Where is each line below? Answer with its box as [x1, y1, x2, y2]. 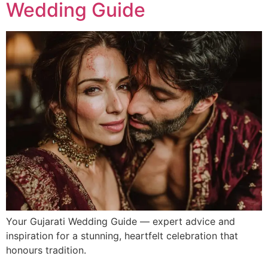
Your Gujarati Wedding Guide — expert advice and [6, 215, 235, 228]
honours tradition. [6, 244, 86, 257]
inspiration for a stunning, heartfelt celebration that [6, 230, 238, 242]
